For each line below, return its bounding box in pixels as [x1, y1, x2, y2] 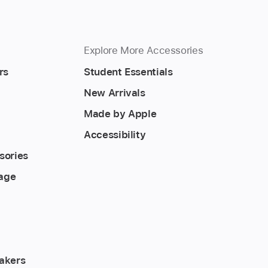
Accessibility [84, 128, 146, 141]
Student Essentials [84, 65, 173, 78]
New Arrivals [84, 86, 145, 99]
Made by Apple [84, 107, 157, 120]
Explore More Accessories [84, 44, 203, 56]
